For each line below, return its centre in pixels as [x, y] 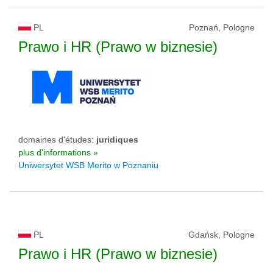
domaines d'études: [57, 140]
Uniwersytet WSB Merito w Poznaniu [88, 165]
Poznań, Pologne [222, 27]
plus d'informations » [58, 152]
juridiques [117, 140]
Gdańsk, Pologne [222, 235]
